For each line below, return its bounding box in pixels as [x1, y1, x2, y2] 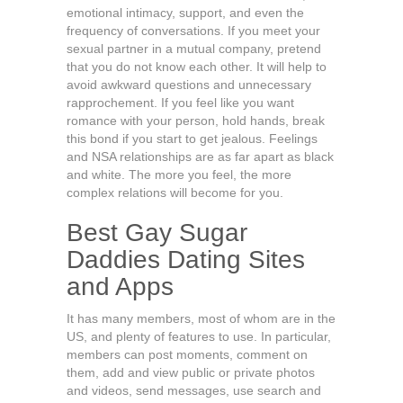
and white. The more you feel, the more [67, 167, 291, 182]
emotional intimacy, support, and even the [67, 5, 304, 20]
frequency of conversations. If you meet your [67, 23, 320, 38]
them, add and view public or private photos [67, 365, 315, 380]
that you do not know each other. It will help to [67, 59, 327, 74]
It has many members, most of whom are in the [67, 311, 336, 326]
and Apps [67, 273, 174, 300]
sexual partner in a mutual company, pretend [67, 41, 321, 56]
